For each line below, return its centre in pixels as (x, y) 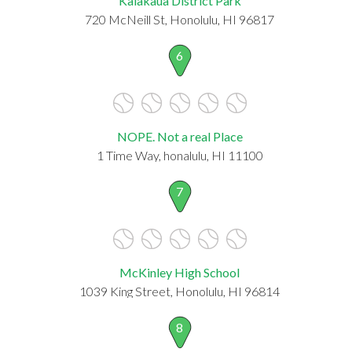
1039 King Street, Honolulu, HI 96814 (180, 291)
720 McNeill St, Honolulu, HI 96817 (180, 19)
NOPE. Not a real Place (180, 136)
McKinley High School (180, 272)
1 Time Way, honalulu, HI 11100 (180, 155)
